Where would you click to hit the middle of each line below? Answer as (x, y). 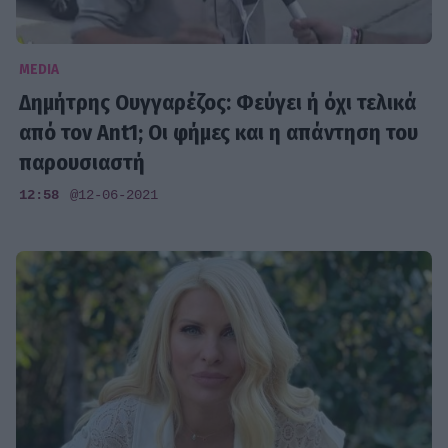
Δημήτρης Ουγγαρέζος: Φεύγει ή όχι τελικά (218, 103)
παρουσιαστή (82, 163)
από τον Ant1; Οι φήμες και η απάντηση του (219, 133)
